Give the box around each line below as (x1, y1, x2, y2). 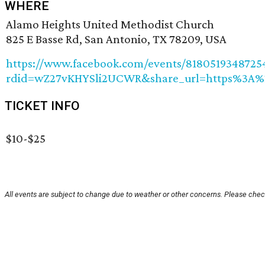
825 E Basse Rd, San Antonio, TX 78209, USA (6, 32, 227, 47)
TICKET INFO (5, 99, 80, 114)
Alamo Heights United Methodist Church (6, 17, 214, 32)
